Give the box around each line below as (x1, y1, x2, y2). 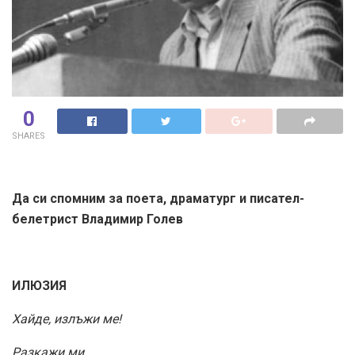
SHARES (12, 131, 45, 142)
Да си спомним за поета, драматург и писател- (12, 191, 304, 207)
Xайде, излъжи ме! (12, 311, 121, 327)
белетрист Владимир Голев (12, 212, 183, 227)
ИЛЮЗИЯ (12, 278, 67, 294)
